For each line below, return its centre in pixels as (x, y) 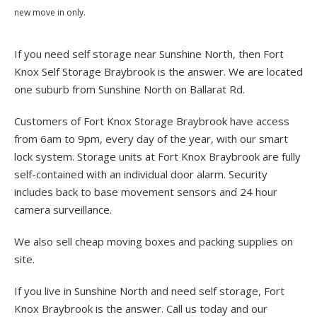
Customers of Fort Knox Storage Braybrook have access (152, 121)
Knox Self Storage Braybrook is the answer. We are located (158, 71)
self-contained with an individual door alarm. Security (141, 174)
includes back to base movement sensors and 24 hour (146, 191)
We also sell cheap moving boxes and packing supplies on (154, 241)
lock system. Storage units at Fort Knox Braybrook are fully (157, 156)
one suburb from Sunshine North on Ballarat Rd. (129, 89)
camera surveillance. (63, 209)
